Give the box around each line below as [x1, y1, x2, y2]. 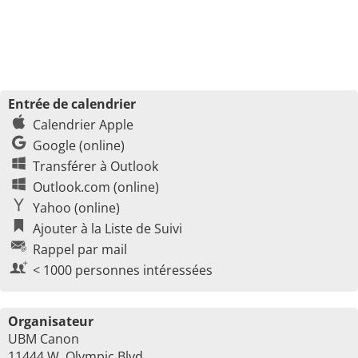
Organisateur [8, 312, 93, 330]
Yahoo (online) [33, 199, 120, 217]
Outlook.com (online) [33, 178, 159, 196]
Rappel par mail [33, 241, 127, 258]
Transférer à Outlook [33, 157, 158, 175]
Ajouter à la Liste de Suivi [33, 220, 182, 237]
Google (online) [33, 137, 125, 154]
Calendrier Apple [33, 116, 133, 133]
